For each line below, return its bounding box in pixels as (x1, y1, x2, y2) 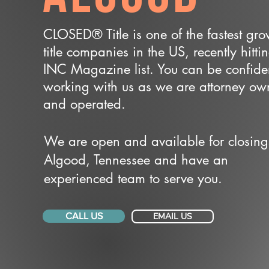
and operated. (43, 95, 125, 112)
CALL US (65, 211, 103, 221)
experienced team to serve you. (44, 170, 222, 187)
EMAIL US (153, 211, 192, 222)
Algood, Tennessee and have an (44, 151, 228, 168)
